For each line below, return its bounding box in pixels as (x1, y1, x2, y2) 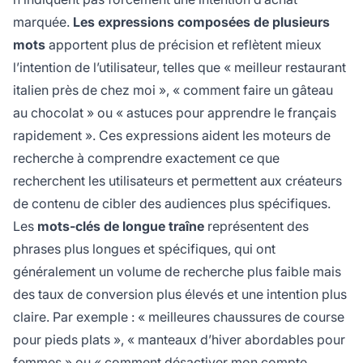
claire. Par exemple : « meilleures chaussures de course (13, 309, 344, 326)
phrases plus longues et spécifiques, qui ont (13, 241, 275, 258)
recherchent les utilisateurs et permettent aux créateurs (13, 173, 342, 190)
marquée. (13, 14, 73, 31)
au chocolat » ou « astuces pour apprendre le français (13, 105, 336, 122)
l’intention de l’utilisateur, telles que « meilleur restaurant (13, 59, 346, 76)
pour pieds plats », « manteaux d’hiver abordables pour (13, 331, 345, 348)
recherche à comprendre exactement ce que (13, 150, 280, 167)
